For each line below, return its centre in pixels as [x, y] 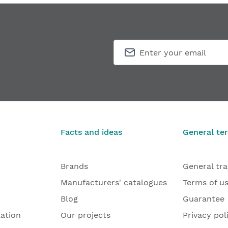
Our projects [85, 215]
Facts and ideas [91, 132]
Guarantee [204, 199]
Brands [74, 166]
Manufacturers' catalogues [114, 182]
